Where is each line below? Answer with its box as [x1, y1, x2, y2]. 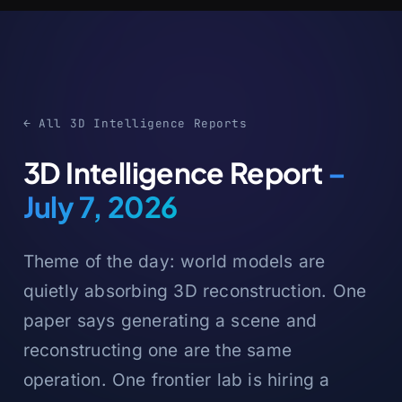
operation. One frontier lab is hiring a [22, 368, 330, 390]
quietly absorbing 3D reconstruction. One [22, 279, 367, 301]
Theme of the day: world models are [22, 249, 326, 272]
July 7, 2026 [22, 188, 178, 224]
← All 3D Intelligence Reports [22, 115, 248, 131]
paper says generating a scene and [22, 309, 318, 331]
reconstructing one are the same [22, 338, 293, 361]
